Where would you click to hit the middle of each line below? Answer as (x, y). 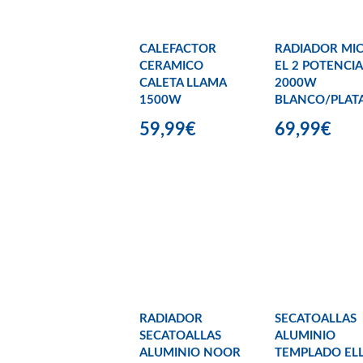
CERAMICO (171, 66)
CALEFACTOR (178, 49)
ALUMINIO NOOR (190, 352)
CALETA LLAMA (183, 83)
